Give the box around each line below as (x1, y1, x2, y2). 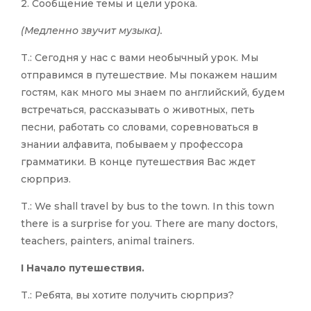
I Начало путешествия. (21, 262, 144, 275)
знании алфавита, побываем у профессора (21, 138, 243, 151)
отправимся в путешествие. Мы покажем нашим (21, 69, 277, 82)
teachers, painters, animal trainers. (21, 235, 194, 248)
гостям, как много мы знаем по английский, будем (21, 86, 285, 99)
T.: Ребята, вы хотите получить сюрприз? (21, 289, 234, 302)
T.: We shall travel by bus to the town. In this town (21, 200, 274, 213)
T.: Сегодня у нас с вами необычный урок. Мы (21, 51, 258, 65)
